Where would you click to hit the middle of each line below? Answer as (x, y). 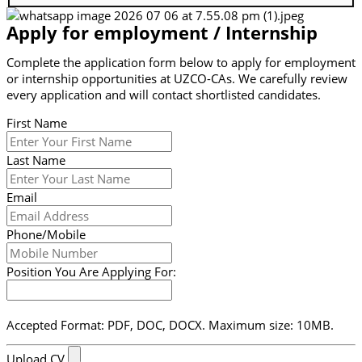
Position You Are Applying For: (91, 271)
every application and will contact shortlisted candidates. (164, 95)
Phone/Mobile (46, 234)
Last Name (36, 160)
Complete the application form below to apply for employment (181, 63)
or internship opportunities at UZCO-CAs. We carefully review (177, 79)
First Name (37, 122)
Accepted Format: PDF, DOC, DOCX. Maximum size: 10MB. (170, 324)
